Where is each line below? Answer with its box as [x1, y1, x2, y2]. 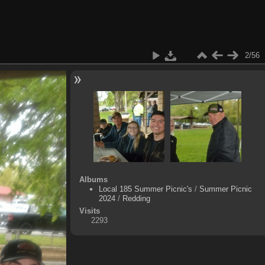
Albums [79, 174, 108, 184]
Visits [79, 206, 100, 215]
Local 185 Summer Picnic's [98, 184, 192, 193]
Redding [122, 193, 150, 203]
